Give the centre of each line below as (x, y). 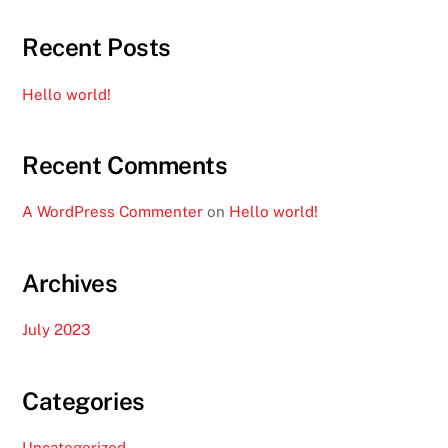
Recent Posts (96, 47)
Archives (70, 282)
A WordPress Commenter (113, 212)
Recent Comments (125, 165)
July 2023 (57, 330)
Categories (83, 400)
